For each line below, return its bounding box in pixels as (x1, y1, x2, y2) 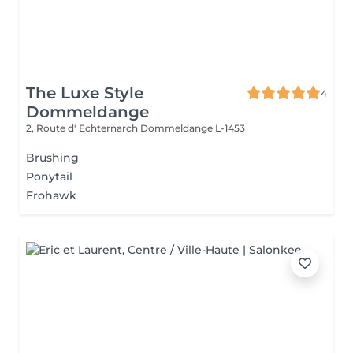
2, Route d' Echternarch (26, 122, 140, 134)
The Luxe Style (26, 84, 143, 102)
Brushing (26, 150, 79, 165)
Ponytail (26, 169, 72, 184)
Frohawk (26, 188, 76, 203)
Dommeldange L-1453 (140, 122, 245, 134)
